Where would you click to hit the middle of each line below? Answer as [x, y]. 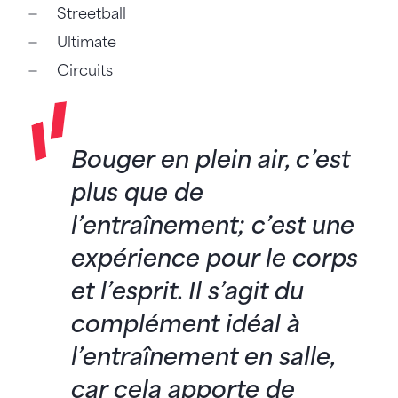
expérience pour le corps [215, 259]
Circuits [87, 71]
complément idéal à [186, 324]
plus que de [138, 193]
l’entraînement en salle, [203, 357]
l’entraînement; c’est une [213, 226]
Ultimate [88, 43]
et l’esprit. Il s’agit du [188, 291]
